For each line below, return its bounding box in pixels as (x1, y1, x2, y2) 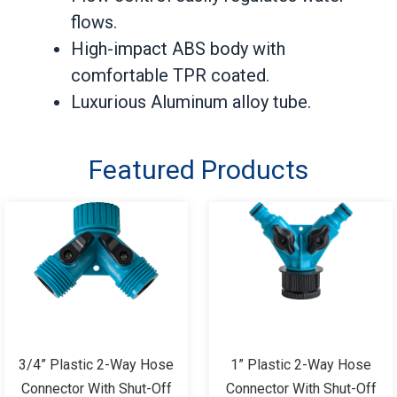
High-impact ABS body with (71, 37, 285, 59)
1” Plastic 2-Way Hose (230, 355, 371, 373)
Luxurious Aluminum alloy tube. (71, 90, 311, 113)
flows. (71, 11, 117, 33)
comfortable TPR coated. (71, 64, 269, 86)
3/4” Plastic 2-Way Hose (19, 355, 174, 373)
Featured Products (89, 153, 308, 185)
